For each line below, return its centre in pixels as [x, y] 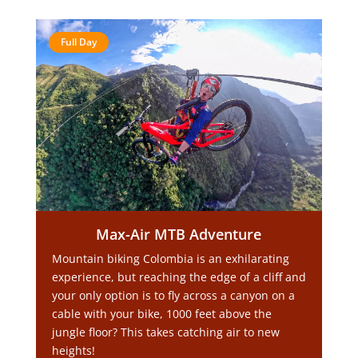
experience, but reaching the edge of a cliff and [179, 277]
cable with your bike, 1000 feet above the [161, 314]
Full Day [78, 42]
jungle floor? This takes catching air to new [165, 332]
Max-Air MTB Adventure [179, 234]
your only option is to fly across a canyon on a [173, 295]
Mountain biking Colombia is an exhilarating [170, 259]
